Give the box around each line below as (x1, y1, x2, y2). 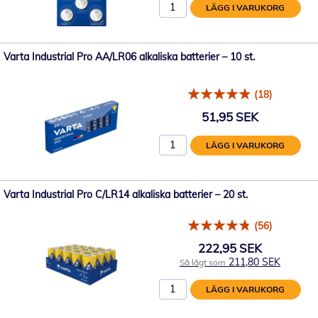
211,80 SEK (229, 255, 280, 268)
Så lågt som (180, 256, 226, 268)
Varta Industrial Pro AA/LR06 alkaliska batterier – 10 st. (4, 50, 255, 63)
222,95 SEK (198, 240, 262, 256)
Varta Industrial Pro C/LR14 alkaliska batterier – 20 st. (4, 188, 248, 201)
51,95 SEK (202, 109, 258, 124)
